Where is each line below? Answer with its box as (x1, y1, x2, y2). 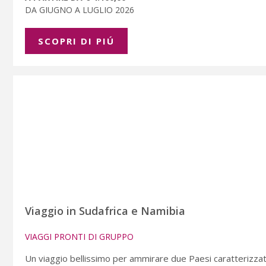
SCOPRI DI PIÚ (38, 34, 115, 47)
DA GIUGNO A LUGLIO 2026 (25, 4, 139, 15)
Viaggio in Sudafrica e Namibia (25, 203, 185, 218)
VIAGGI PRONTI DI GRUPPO (25, 230, 134, 242)
